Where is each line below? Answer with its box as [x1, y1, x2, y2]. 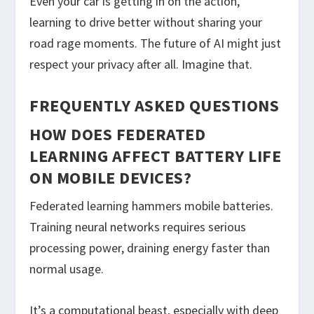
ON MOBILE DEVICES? [29, 167, 192, 189]
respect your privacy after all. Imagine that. [29, 55, 253, 72]
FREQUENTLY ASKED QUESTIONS [29, 95, 280, 117]
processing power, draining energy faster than [29, 240, 271, 257]
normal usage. [29, 261, 104, 278]
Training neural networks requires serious [29, 219, 247, 235]
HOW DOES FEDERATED [29, 123, 206, 146]
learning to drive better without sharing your [29, 13, 263, 30]
